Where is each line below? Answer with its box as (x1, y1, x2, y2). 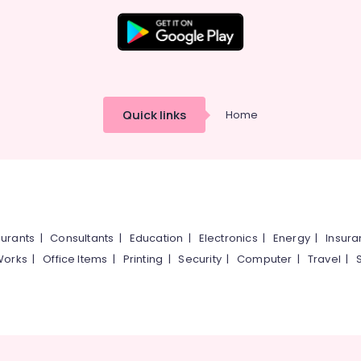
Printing (122, 251, 164, 267)
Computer (237, 251, 293, 267)
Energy (272, 230, 311, 246)
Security (178, 251, 222, 267)
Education (129, 230, 184, 246)
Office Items (43, 251, 108, 267)
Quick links (122, 106, 186, 123)
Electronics (198, 230, 258, 246)
